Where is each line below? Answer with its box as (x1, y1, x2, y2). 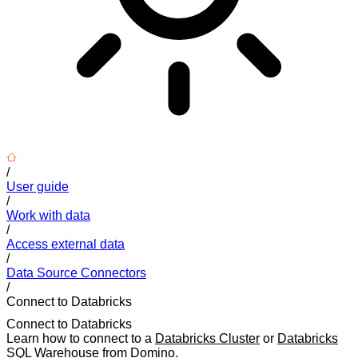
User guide (6, 179, 69, 193)
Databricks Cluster (155, 332, 260, 346)
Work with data (6, 208, 90, 222)
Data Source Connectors (6, 265, 146, 280)
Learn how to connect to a (6, 332, 155, 346)
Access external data (6, 237, 125, 251)
